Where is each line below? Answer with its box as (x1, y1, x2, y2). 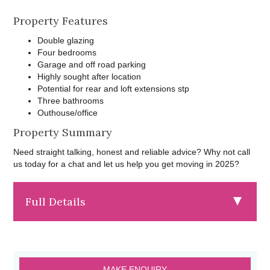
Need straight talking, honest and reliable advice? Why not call (13, 146, 251, 157)
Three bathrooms (37, 95, 104, 105)
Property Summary (13, 125, 113, 139)
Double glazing (37, 35, 95, 45)
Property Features (13, 13, 108, 28)
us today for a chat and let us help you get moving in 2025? (13, 159, 240, 169)
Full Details (25, 194, 86, 209)
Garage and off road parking (37, 59, 146, 69)
